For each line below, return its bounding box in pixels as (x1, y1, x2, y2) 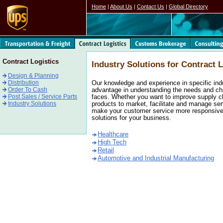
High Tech (98, 139, 126, 146)
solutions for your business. (92, 114, 171, 121)
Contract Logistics (2, 58, 59, 65)
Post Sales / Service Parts (8, 93, 77, 100)
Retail (98, 147, 114, 154)
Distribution (8, 79, 39, 86)
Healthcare (98, 131, 128, 138)
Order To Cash (8, 86, 47, 93)
